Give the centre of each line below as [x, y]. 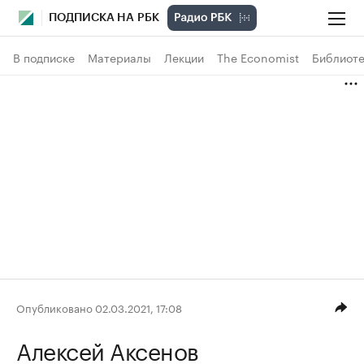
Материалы [119, 57]
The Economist [258, 57]
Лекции [184, 57]
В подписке [44, 57]
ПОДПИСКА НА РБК [104, 18]
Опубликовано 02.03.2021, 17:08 [99, 307]
